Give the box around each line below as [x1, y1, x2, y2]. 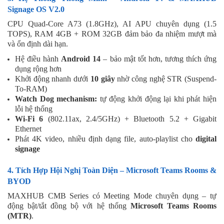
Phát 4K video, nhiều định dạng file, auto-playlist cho [15, 134, 195, 143]
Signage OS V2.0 [7, 4, 64, 13]
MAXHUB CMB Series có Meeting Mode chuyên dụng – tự [7, 191, 216, 200]
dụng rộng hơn [15, 64, 61, 73]
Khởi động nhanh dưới [15, 74, 90, 83]
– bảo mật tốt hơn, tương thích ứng [100, 54, 217, 63]
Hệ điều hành [15, 54, 61, 63]
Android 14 [61, 54, 101, 63]
